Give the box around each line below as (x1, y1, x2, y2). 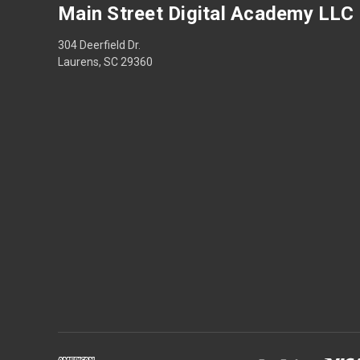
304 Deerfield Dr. (58, 38, 141, 51)
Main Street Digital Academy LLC (58, 2, 354, 25)
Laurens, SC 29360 (58, 55, 153, 68)
